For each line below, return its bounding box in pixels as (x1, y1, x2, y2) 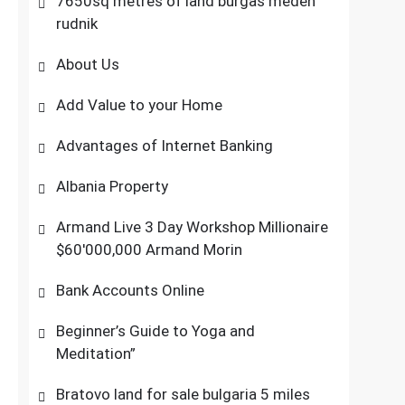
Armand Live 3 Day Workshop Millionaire (56, 218, 329, 236)
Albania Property (56, 177, 169, 195)
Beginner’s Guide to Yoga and (56, 322, 256, 340)
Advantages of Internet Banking (56, 137, 274, 155)
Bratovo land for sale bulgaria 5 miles (56, 385, 311, 403)
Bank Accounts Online (56, 281, 205, 299)
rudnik (56, 14, 99, 33)
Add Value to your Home (56, 96, 223, 114)
